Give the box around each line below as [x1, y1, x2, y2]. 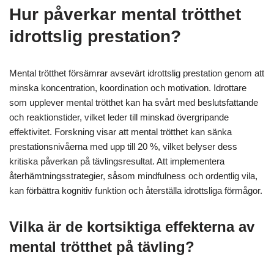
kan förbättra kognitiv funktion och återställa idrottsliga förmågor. [9, 185, 262, 196]
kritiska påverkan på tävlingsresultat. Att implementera [9, 155, 224, 166]
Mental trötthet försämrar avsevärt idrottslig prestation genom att [9, 67, 264, 78]
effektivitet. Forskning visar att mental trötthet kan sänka [9, 126, 232, 137]
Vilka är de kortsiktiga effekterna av [9, 218, 254, 235]
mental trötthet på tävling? [9, 238, 194, 255]
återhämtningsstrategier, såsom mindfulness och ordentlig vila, [9, 170, 257, 181]
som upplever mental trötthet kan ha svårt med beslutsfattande [9, 97, 258, 108]
